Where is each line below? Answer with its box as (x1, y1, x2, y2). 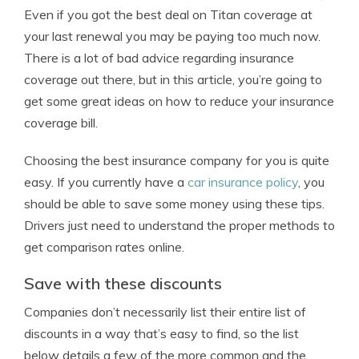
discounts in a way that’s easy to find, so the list (24, 325, 299, 341)
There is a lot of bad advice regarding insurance (24, 50, 294, 66)
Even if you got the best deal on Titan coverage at (24, 6, 313, 22)
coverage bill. (24, 115, 98, 131)
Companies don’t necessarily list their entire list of (24, 304, 306, 320)
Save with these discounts (24, 273, 222, 293)
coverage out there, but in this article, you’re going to (24, 71, 322, 87)
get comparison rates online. (24, 239, 184, 255)
